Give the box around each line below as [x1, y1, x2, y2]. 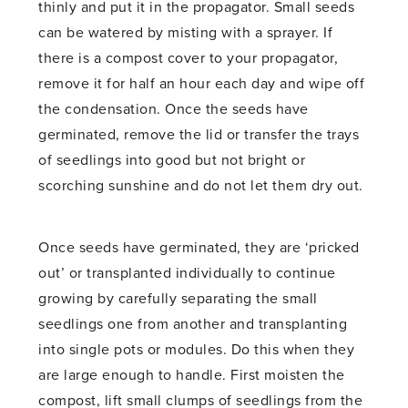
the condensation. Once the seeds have [38, 100, 309, 119]
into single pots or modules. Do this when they [38, 341, 355, 360]
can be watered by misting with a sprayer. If [38, 24, 333, 43]
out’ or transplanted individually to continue [38, 264, 336, 283]
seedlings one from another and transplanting [38, 315, 348, 334]
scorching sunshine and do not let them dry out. [38, 177, 363, 196]
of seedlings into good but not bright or [38, 151, 306, 170]
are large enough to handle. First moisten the [38, 366, 345, 385]
